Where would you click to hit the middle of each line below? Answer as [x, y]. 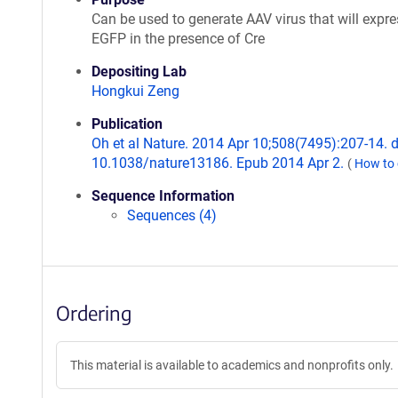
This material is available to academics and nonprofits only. [232, 365]
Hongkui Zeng [135, 91]
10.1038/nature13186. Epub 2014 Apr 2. [219, 163]
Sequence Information [163, 196]
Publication [127, 124]
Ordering [94, 313]
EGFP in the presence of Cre [178, 39]
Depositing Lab [139, 72]
